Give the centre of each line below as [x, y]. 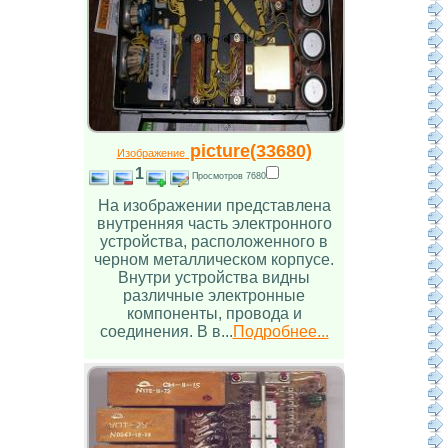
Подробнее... [280, 332]
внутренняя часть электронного [214, 224]
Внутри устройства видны [214, 278]
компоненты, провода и [214, 314]
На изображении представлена [214, 206]
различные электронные [214, 296]
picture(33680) [248, 151]
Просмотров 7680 [228, 176]
